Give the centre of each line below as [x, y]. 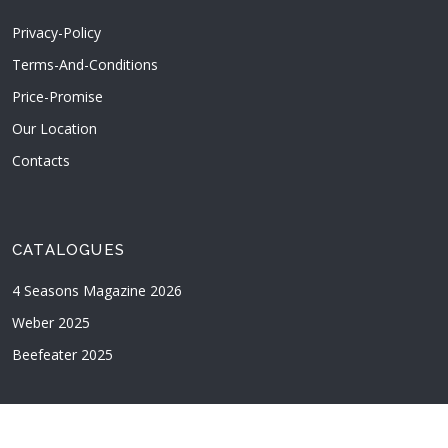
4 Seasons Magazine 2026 [97, 290]
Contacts [41, 160]
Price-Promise [57, 96]
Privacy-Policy [56, 32]
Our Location [54, 128]
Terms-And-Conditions [85, 64]
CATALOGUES [68, 250]
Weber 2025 [51, 322]
